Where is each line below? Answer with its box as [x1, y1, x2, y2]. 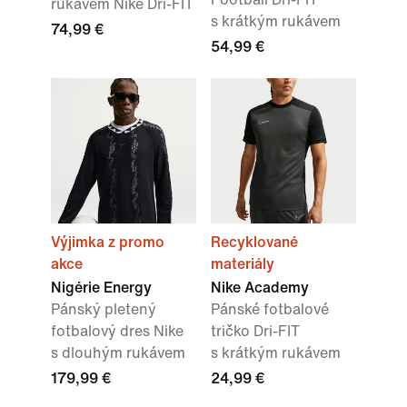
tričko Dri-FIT [211, 323, 300, 340]
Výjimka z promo [51, 234, 164, 251]
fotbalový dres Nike [51, 323, 184, 340]
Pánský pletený [51, 302, 156, 318]
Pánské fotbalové [211, 302, 329, 318]
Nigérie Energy [51, 280, 152, 296]
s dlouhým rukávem [51, 345, 185, 362]
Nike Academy [211, 280, 309, 296]
